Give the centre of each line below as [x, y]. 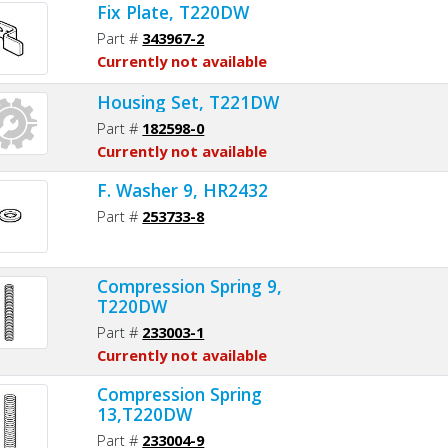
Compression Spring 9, [190, 285]
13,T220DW [145, 413]
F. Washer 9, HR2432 [183, 189]
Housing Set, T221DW [188, 101]
